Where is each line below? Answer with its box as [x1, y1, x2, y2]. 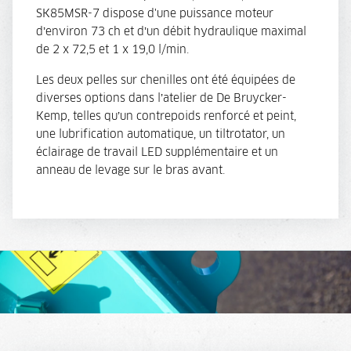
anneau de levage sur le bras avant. [36, 165, 225, 177]
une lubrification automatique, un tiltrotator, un [36, 129, 285, 141]
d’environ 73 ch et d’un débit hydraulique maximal [36, 27, 306, 38]
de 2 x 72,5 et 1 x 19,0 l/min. [36, 45, 189, 56]
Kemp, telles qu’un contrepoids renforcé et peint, [36, 111, 296, 123]
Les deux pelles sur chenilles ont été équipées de [36, 75, 295, 87]
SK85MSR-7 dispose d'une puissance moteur [36, 9, 273, 20]
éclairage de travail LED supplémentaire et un [36, 147, 278, 159]
